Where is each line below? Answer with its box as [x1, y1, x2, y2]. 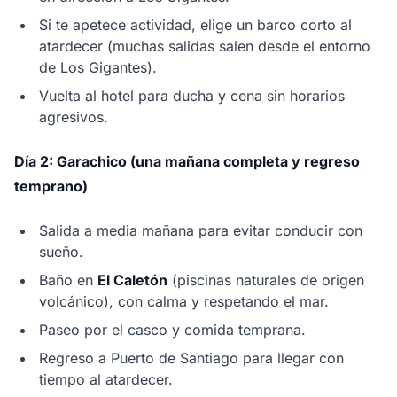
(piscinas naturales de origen [167, 271, 364, 290]
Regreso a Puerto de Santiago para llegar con [39, 349, 344, 368]
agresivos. [39, 108, 108, 127]
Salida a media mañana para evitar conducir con [39, 222, 362, 240]
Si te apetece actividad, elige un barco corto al [39, 16, 352, 35]
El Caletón [97, 271, 167, 290]
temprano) [14, 177, 88, 196]
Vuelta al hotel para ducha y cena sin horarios [39, 87, 345, 105]
